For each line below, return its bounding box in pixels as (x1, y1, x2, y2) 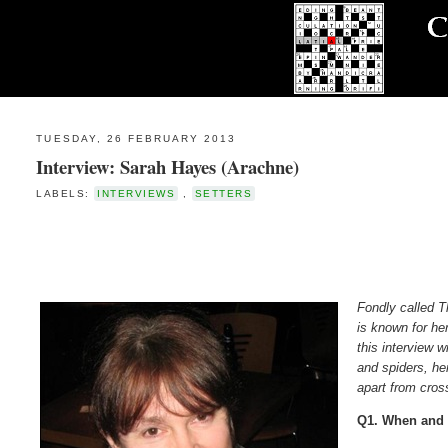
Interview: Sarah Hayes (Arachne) (36, 152, 300, 180)
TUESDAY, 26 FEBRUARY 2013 (36, 133, 237, 145)
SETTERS (194, 187, 253, 199)
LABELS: (36, 187, 95, 199)
